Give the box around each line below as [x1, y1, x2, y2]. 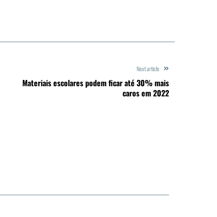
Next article [137, 64, 159, 73]
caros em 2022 [123, 87, 169, 99]
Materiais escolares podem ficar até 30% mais [22, 77, 169, 89]
